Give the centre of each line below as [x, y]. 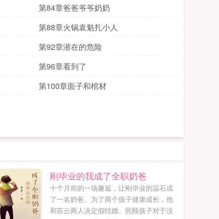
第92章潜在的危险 [70, 47]
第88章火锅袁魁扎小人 [78, 27]
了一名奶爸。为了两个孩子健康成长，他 [111, 199]
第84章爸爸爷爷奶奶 [74, 8]
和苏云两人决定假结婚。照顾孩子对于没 [111, 210]
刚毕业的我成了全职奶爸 [98, 175]
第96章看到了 [63, 66]
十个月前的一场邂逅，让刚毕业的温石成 [111, 188]
